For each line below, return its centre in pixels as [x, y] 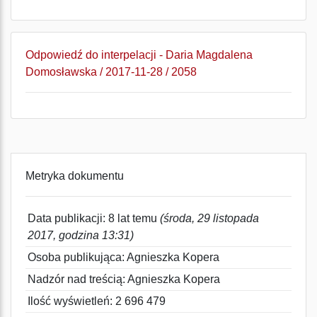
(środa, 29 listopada [209, 218]
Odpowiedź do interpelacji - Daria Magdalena [139, 55]
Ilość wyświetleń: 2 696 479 [97, 301]
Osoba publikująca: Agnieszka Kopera [123, 257]
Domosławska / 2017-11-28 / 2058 [111, 72]
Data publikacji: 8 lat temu [94, 218]
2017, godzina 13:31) [81, 235]
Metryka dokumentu [75, 176]
